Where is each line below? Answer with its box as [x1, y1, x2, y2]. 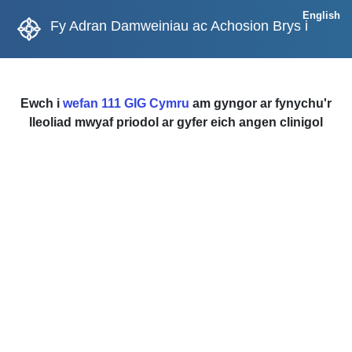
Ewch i [20, 97, 63, 110]
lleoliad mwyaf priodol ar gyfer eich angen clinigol [29, 115, 323, 129]
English [302, 9, 340, 21]
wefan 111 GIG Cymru [63, 97, 189, 110]
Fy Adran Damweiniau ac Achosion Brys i [50, 18, 308, 34]
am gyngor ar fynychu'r [189, 97, 332, 110]
